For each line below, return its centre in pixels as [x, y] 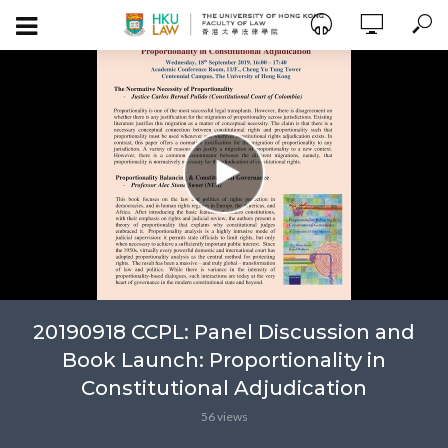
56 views [224, 416]
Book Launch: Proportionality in [224, 360]
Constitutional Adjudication [224, 388]
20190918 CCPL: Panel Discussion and [224, 332]
